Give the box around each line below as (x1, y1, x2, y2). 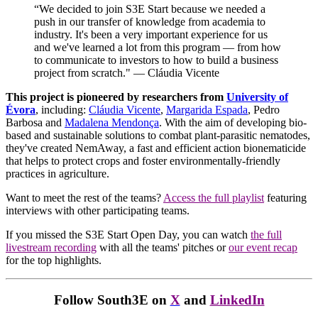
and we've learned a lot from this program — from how (34, 40, 281, 53)
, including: (35, 103, 89, 116)
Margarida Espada (166, 103, 248, 116)
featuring (264, 191, 307, 204)
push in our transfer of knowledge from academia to (34, 15, 265, 28)
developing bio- (234, 116, 307, 128)
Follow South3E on (53, 292, 167, 308)
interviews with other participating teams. (6, 204, 190, 216)
